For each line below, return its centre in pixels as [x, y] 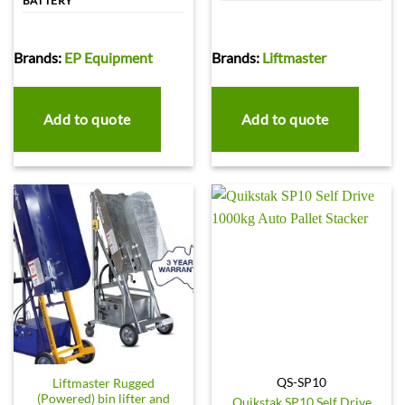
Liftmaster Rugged [104, 383]
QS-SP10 [301, 382]
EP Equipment [108, 58]
